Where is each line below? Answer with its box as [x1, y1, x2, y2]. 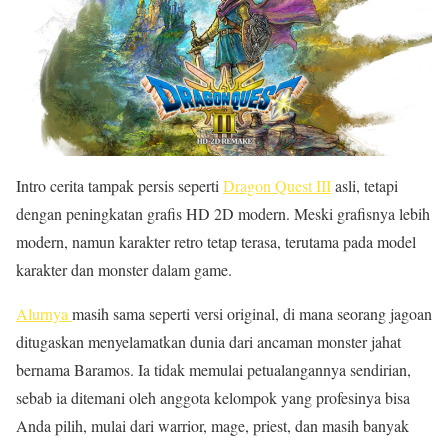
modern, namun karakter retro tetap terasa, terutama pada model [16, 231, 416, 252]
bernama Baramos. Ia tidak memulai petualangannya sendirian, [16, 359, 411, 380]
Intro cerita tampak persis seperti [16, 175, 223, 196]
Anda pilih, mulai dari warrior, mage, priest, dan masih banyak [16, 415, 409, 436]
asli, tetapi [331, 175, 398, 196]
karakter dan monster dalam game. [16, 259, 232, 280]
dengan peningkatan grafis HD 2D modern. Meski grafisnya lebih [16, 203, 430, 224]
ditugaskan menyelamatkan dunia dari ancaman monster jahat [16, 331, 401, 352]
